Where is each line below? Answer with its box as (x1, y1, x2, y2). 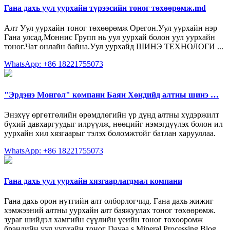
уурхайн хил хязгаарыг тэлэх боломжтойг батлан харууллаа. (4, 128, 216, 138)
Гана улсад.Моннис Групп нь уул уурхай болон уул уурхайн (4, 33, 215, 42)
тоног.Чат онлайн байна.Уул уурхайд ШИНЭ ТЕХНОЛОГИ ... (4, 42, 223, 51)
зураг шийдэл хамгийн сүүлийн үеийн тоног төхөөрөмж (4, 215, 203, 224)
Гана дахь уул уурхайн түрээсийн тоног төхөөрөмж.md (4, 4, 206, 13)
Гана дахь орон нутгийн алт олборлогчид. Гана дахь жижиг (4, 197, 214, 206)
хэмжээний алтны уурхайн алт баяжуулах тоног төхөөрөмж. (4, 206, 216, 215)
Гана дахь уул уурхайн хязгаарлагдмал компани (4, 177, 182, 186)
